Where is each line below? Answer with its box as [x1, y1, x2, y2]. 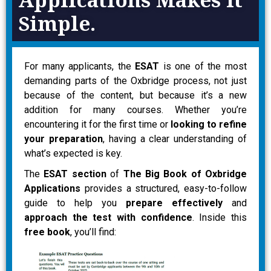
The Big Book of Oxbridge [123, 168, 247, 180]
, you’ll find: [70, 226, 116, 238]
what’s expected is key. [24, 147, 122, 159]
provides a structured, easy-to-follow [80, 182, 247, 194]
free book [24, 226, 70, 238]
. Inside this [192, 211, 247, 223]
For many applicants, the [24, 60, 135, 72]
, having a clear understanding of [102, 132, 247, 145]
